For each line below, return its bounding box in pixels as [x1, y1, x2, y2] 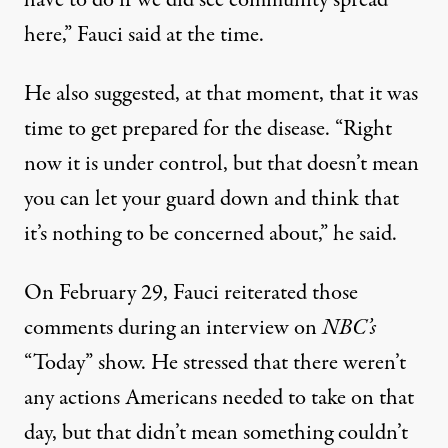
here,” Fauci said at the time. [24, 19, 264, 52]
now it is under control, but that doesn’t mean [24, 148, 419, 181]
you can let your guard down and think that [24, 183, 399, 216]
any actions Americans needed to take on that [24, 382, 414, 415]
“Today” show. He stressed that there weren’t [24, 347, 406, 380]
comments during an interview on [24, 312, 322, 345]
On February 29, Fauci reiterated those [24, 277, 358, 310]
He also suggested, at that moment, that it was [24, 78, 418, 111]
